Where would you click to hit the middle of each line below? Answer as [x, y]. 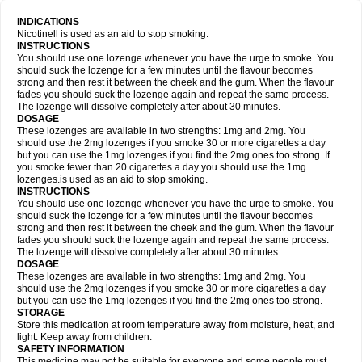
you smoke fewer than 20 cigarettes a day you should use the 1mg [162, 167]
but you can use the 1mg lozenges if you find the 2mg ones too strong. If [173, 155]
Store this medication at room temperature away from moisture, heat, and [176, 325]
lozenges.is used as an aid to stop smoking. [112, 179]
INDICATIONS [48, 22]
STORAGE [41, 313]
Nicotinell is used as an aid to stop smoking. [113, 34]
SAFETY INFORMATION [71, 349]
